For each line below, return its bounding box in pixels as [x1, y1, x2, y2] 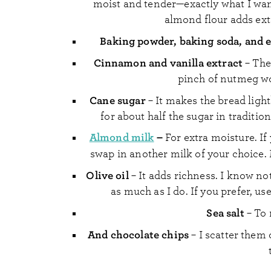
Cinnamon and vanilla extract [93, 56, 243, 70]
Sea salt [206, 206, 244, 220]
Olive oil [86, 169, 129, 183]
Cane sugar [90, 93, 146, 107]
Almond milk [89, 131, 154, 145]
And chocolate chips [88, 227, 189, 241]
